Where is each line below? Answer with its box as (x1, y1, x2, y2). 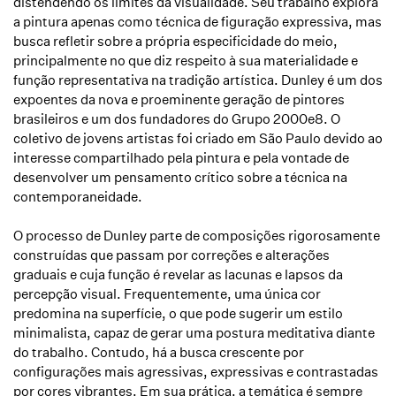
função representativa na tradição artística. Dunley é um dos (13, 72, 383, 88)
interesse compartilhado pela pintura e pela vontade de (13, 149, 349, 166)
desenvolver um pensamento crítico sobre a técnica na (13, 169, 347, 186)
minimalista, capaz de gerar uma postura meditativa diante (13, 324, 375, 341)
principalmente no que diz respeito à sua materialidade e (13, 52, 358, 69)
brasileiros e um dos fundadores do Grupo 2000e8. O (13, 110, 340, 127)
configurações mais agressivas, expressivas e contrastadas (13, 363, 378, 380)
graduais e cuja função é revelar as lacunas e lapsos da (13, 266, 343, 283)
